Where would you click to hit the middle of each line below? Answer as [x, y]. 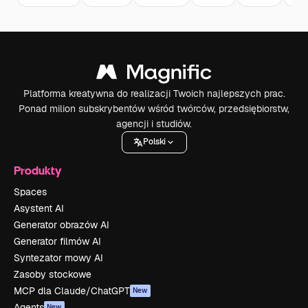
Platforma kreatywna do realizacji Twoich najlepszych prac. [154, 93]
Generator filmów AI [57, 241]
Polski [154, 142]
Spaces [30, 191]
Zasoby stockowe [53, 274]
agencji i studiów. [154, 123]
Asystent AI [39, 208]
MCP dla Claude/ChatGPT [72, 290]
